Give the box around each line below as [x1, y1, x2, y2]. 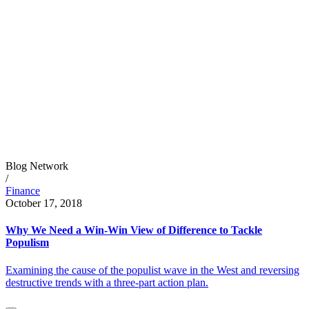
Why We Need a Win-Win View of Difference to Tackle [6, 224, 262, 237]
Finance [6, 185, 40, 197]
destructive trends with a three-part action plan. [6, 276, 208, 288]
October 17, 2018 [6, 197, 82, 209]
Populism [6, 237, 49, 249]
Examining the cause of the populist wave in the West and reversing [6, 263, 299, 276]
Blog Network [6, 160, 68, 172]
